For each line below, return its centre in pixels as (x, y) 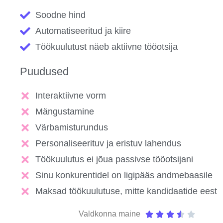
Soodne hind (61, 15)
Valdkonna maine (110, 214)
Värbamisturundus (72, 128)
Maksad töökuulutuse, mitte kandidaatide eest (126, 191)
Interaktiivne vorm (71, 96)
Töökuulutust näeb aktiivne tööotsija (107, 47)
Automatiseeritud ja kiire (83, 31)
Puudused (44, 72)
